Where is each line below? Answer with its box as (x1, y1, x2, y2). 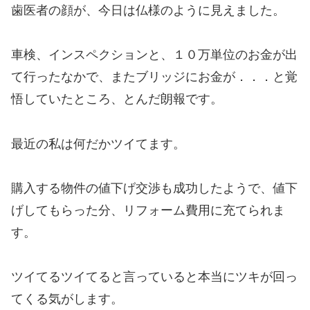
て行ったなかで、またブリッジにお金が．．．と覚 (11, 70, 298, 84)
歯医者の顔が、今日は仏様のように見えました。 (11, 3, 285, 17)
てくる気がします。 (11, 292, 123, 307)
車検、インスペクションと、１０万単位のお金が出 (11, 48, 298, 62)
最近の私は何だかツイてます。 (11, 136, 185, 151)
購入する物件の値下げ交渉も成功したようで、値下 (11, 181, 298, 196)
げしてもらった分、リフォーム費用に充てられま (11, 203, 285, 218)
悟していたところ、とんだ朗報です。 (11, 92, 223, 107)
